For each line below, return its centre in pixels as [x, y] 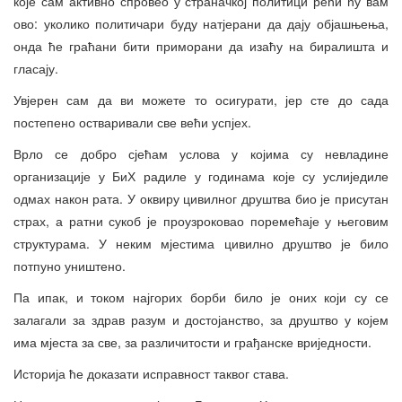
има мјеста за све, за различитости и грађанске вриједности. [192, 341]
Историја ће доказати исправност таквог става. [151, 373]
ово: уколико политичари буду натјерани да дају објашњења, [201, 23]
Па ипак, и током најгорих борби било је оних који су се [201, 297]
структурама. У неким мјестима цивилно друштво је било [201, 243]
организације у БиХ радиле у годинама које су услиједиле [201, 175]
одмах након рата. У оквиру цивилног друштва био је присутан [201, 198]
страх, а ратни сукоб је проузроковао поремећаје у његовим [201, 220]
